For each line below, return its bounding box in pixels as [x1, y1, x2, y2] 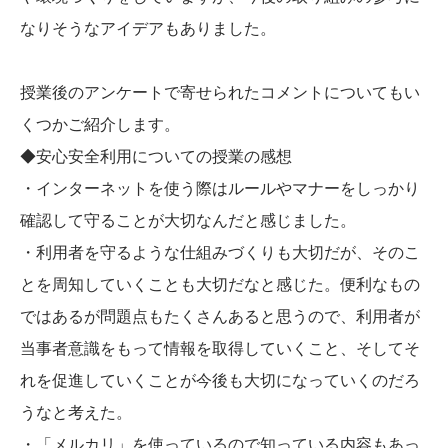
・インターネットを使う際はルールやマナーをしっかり [20, 179, 420, 197]
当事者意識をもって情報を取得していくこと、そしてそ [20, 339, 420, 357]
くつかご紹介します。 [20, 115, 180, 133]
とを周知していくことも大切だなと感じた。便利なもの [20, 275, 420, 293]
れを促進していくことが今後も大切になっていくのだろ [20, 371, 420, 389]
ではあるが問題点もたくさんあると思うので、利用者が [20, 307, 420, 325]
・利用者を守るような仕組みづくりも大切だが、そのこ [20, 243, 420, 261]
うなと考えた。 [20, 403, 132, 421]
